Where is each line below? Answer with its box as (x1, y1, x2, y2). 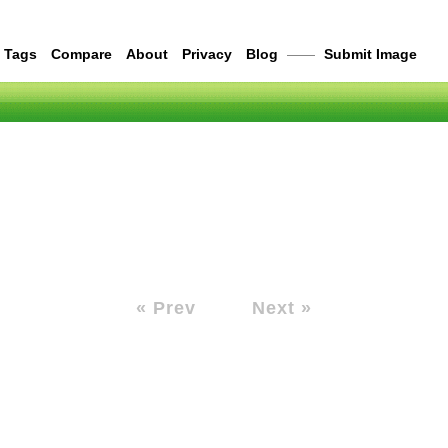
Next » (252, 298, 312, 318)
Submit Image (324, 46, 417, 62)
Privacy (182, 46, 232, 62)
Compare (51, 46, 112, 62)
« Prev (136, 298, 196, 318)
